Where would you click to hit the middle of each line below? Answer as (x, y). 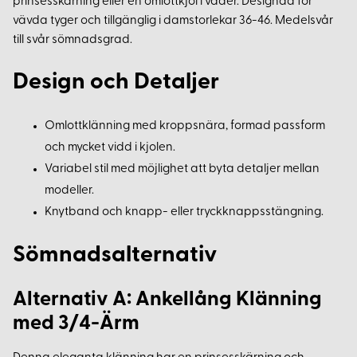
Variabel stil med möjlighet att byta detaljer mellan (182, 170)
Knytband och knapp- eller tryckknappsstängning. (184, 213)
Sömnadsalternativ (115, 256)
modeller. (69, 191)
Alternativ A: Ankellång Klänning (167, 300)
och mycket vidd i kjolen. (110, 148)
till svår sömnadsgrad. (73, 41)
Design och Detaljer (116, 83)
